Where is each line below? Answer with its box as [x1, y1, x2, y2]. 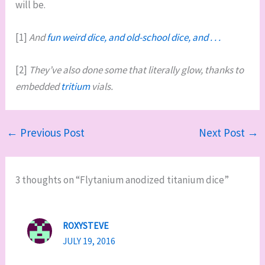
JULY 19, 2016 [63, 235, 116, 247]
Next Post [198, 125, 247, 140]
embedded [15, 80, 62, 93]
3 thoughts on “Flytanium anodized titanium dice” [15, 173, 230, 187]
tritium [61, 80, 91, 93]
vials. [90, 80, 114, 93]
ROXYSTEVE [63, 220, 109, 232]
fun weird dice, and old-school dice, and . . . [47, 31, 221, 44]
